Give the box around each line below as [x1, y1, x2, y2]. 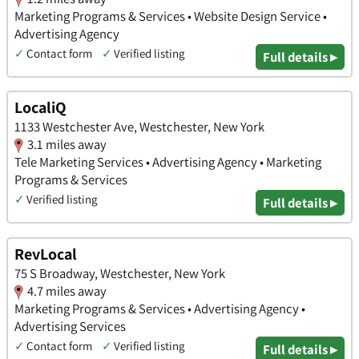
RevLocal [14, 243, 77, 264]
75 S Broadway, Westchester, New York [14, 264, 225, 282]
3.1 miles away [27, 135, 107, 154]
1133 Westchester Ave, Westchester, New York [14, 118, 264, 136]
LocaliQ [14, 97, 67, 119]
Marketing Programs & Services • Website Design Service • [14, 6, 327, 25]
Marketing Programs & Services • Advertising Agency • [14, 299, 305, 317]
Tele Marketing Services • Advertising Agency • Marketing [14, 153, 321, 171]
